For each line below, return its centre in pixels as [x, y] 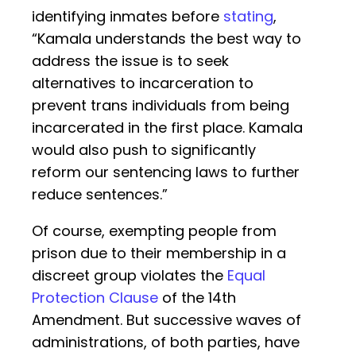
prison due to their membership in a [159, 253]
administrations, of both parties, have [166, 342]
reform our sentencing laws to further [166, 172]
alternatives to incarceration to [143, 83]
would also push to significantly [144, 150]
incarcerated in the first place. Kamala [167, 128]
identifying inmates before [128, 17]
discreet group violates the [130, 276]
